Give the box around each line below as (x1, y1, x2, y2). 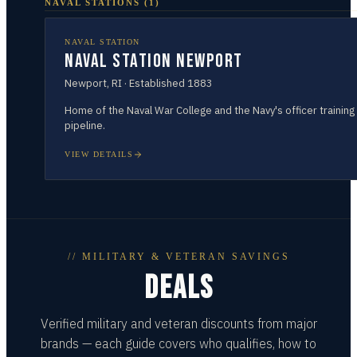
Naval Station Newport (65, 49, 243, 73)
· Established (122, 76, 187, 90)
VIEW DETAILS (65, 150, 133, 159)
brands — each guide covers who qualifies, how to (41, 335, 316, 351)
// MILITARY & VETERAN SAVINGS (67, 251, 290, 262)
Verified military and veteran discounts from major (40, 316, 317, 331)
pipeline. (65, 119, 105, 132)
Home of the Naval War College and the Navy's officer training (65, 104, 355, 117)
